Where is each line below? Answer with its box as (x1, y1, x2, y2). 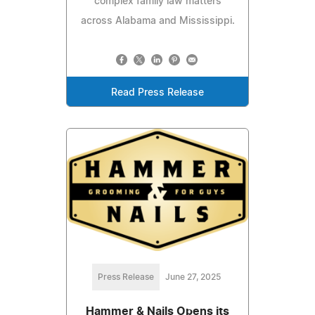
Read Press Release (111, 87, 204, 98)
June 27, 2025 (165, 273, 221, 282)
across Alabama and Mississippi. (80, 15, 235, 26)
